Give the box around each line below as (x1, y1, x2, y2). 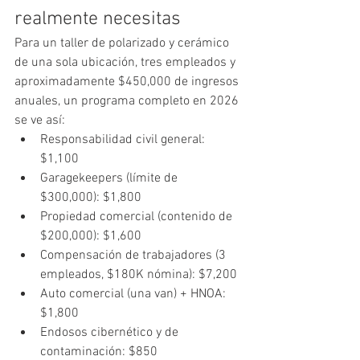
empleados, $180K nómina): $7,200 (40, 266, 237, 283)
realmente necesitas (14, 7, 181, 31)
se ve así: (14, 112, 65, 129)
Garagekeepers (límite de (40, 170, 181, 186)
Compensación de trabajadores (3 (40, 247, 229, 264)
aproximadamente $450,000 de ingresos (14, 73, 242, 90)
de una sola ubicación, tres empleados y (14, 54, 239, 71)
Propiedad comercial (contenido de (40, 208, 235, 225)
